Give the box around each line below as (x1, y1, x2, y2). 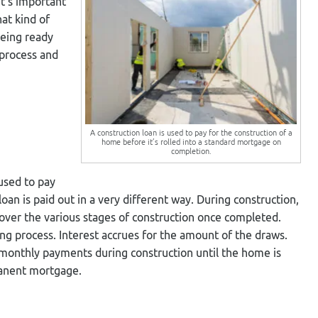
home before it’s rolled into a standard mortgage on (101, 136, 281, 146)
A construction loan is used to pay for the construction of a (89, 127, 292, 137)
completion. (170, 146, 212, 155)
